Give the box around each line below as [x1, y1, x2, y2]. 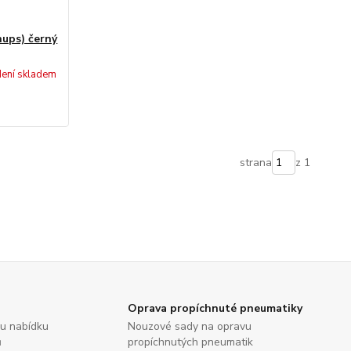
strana [239, 155, 272, 170]
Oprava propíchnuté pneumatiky [128, 301, 303, 316]
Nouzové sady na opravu [128, 319, 252, 334]
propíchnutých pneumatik [128, 335, 254, 349]
